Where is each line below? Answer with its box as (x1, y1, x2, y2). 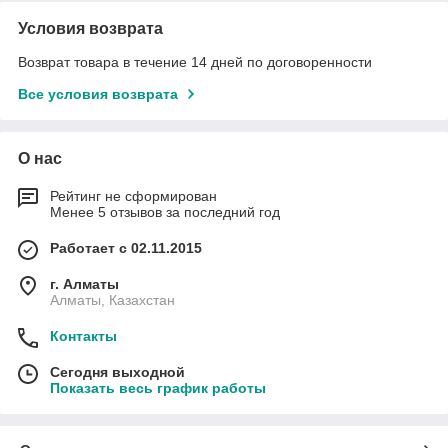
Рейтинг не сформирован (50, 187, 217, 204)
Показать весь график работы (50, 379, 266, 396)
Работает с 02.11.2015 (50, 239, 202, 256)
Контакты (50, 327, 117, 344)
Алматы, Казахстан (50, 291, 175, 308)
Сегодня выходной (50, 363, 185, 380)
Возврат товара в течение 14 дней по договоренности (18, 53, 372, 70)
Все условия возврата (18, 85, 178, 102)
